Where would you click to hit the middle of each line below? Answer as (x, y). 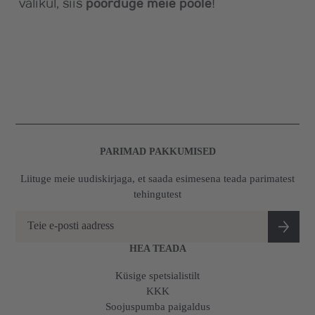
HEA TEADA (157, 248)
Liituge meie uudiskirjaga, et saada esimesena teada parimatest (157, 179)
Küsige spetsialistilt (157, 276)
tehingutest (157, 194)
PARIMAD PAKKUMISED (157, 151)
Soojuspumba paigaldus (157, 307)
